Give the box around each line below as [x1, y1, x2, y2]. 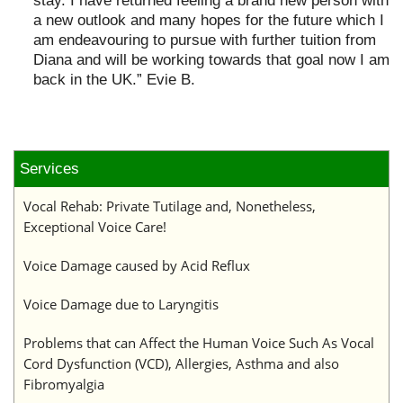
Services [20, 160, 79, 177]
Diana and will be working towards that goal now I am [33, 51, 390, 68]
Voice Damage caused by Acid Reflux [23, 256, 250, 274]
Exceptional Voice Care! [23, 218, 166, 236]
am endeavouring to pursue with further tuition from [33, 31, 376, 49]
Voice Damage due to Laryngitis [23, 295, 219, 313]
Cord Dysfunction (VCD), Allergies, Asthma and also [23, 354, 339, 372]
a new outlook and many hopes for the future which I [33, 12, 384, 29]
